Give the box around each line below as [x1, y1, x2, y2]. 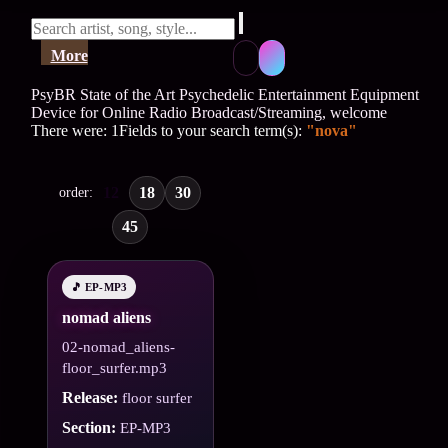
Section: [61, 419, 116, 437]
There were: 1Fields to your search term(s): [30, 122, 306, 140]
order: [59, 185, 94, 201]
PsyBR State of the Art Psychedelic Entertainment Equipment [30, 86, 419, 104]
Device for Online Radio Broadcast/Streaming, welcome [30, 104, 387, 122]
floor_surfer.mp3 [61, 360, 167, 377]
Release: [61, 389, 118, 407]
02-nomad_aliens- [61, 339, 175, 356]
